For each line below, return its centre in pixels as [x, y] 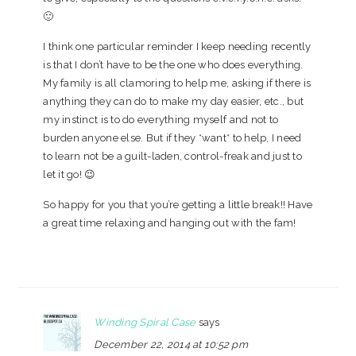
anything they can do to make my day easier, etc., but [174, 101]
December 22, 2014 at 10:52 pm [171, 344]
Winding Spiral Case [145, 322]
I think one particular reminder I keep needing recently [177, 46]
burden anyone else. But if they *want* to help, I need [172, 138]
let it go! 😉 [70, 174]
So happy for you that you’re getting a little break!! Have [178, 205]
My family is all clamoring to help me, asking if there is [177, 83]
